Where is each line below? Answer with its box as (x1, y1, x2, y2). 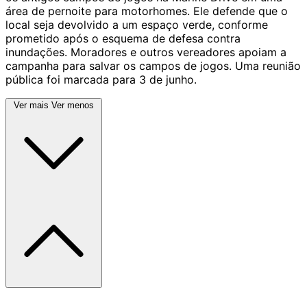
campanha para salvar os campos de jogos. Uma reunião (5, 58, 301, 73)
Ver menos (51, 99, 94, 110)
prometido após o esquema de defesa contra (5, 31, 241, 45)
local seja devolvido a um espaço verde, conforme (5, 17, 268, 32)
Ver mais (14, 99, 49, 110)
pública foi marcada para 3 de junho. (5, 72, 197, 86)
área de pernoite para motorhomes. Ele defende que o (5, 3, 288, 18)
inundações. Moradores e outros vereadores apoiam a (5, 45, 286, 59)
